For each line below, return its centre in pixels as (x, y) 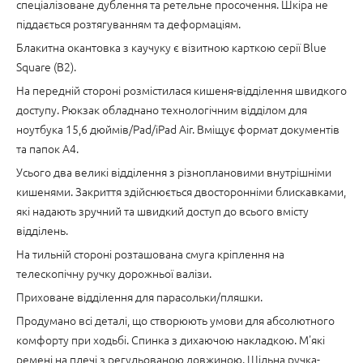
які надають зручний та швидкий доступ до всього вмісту (162, 211)
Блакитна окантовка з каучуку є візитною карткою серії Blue (171, 47)
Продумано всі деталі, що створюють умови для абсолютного (175, 320)
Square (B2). (46, 66)
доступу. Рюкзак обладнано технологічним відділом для (162, 109)
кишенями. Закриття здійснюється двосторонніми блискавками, (181, 191)
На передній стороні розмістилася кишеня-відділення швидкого (181, 90)
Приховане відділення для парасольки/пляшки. (139, 297)
